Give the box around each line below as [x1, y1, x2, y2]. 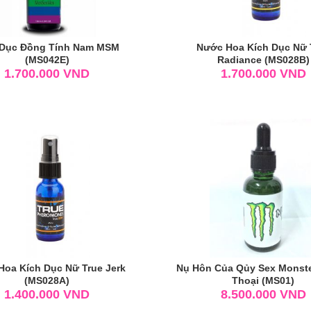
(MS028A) [24, 274, 70, 286]
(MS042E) [24, 53, 69, 65]
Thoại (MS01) [232, 274, 295, 286]
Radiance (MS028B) [217, 53, 310, 65]
